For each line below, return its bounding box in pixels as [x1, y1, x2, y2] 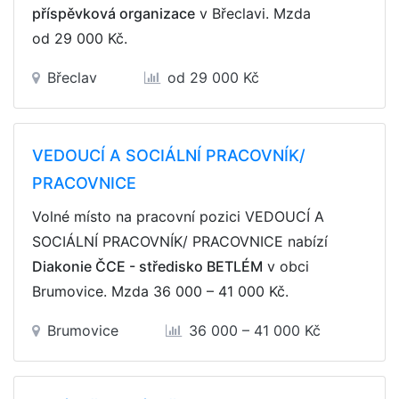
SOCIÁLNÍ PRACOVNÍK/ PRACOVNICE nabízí [32, 232, 328, 250]
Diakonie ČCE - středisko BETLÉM [32, 257, 263, 275]
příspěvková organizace [32, 4, 195, 22]
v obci [263, 257, 309, 275]
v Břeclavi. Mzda [195, 4, 311, 22]
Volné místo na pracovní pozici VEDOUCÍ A [32, 208, 324, 225]
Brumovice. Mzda [32, 282, 153, 300]
